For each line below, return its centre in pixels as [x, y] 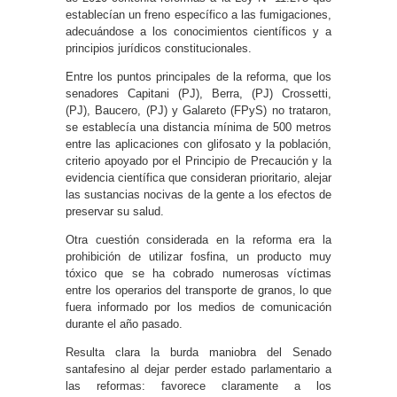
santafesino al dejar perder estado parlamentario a [198, 369]
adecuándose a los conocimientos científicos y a [198, 31]
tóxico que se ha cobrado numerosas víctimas [198, 273]
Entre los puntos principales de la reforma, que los [198, 76]
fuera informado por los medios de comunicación [198, 307]
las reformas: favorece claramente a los [198, 385]
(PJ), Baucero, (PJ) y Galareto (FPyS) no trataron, [198, 110]
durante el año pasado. [124, 323]
